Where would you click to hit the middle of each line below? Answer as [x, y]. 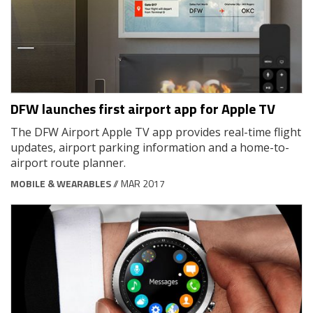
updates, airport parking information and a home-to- [150, 147]
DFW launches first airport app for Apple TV [143, 108]
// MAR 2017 [138, 183]
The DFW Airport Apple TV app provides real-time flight [156, 132]
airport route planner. [70, 162]
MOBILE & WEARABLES [61, 183]
